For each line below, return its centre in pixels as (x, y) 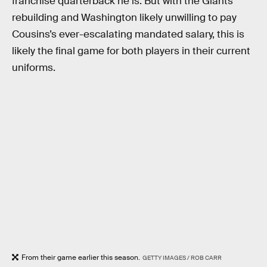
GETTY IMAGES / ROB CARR (182, 257)
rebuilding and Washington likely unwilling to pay (124, 17)
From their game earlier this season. (81, 257)
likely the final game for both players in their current (131, 51)
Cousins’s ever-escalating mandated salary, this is (128, 34)
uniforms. (34, 67)
